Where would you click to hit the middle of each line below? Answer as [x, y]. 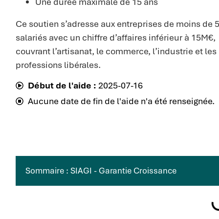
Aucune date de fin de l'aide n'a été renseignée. [121, 101]
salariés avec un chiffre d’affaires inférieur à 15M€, [116, 38]
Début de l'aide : [62, 86]
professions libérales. [58, 65]
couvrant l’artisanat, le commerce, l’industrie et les [116, 51]
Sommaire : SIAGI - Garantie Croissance [101, 171]
